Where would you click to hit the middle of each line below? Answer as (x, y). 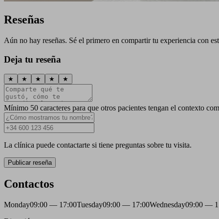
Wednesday (167, 205)
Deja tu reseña (33, 59)
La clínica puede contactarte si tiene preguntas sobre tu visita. (98, 145)
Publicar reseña (30, 163)
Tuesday (90, 205)
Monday (17, 205)
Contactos (29, 184)
